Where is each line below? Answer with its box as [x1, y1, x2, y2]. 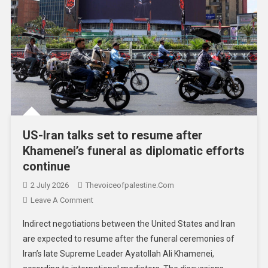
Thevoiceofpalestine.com [85, 181, 174, 190]
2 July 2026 [30, 181, 69, 190]
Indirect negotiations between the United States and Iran [22, 219, 235, 229]
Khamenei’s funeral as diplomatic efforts [22, 144, 245, 159]
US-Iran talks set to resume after [22, 128, 203, 143]
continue [22, 159, 70, 174]
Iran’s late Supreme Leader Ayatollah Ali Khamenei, [22, 249, 214, 259]
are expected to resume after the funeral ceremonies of [22, 234, 234, 244]
